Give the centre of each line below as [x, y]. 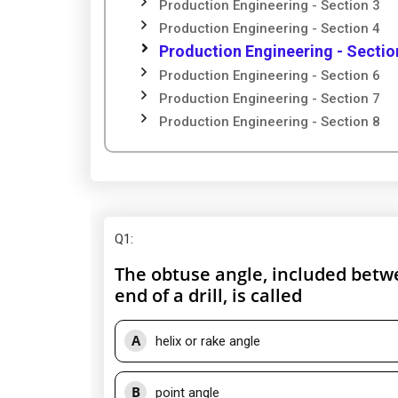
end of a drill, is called [208, 295]
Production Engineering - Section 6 [270, 76]
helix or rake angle [208, 341]
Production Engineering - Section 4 [270, 28]
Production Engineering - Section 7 [270, 99]
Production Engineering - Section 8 [270, 122]
